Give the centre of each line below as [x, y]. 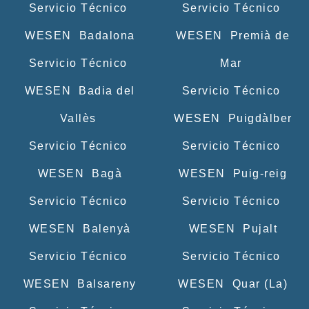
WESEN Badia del [78, 90]
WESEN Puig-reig [231, 173]
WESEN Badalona [78, 35]
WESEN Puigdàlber [231, 118]
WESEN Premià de [231, 35]
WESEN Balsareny [78, 283]
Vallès [78, 118]
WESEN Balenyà [78, 228]
